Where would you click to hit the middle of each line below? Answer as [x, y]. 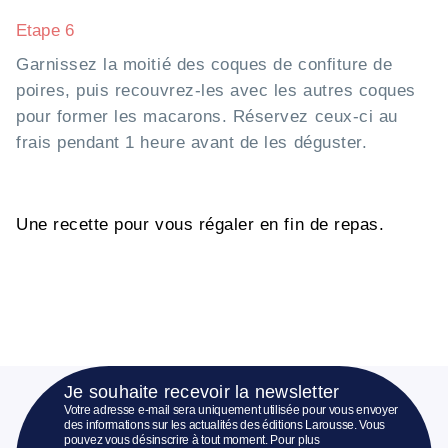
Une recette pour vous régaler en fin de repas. [200, 224]
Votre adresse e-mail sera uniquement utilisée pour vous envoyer [231, 409]
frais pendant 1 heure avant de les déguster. [192, 142]
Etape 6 [45, 30]
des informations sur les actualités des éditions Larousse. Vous [225, 424]
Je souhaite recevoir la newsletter [202, 391]
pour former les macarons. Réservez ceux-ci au [207, 116]
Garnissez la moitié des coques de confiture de [204, 64]
